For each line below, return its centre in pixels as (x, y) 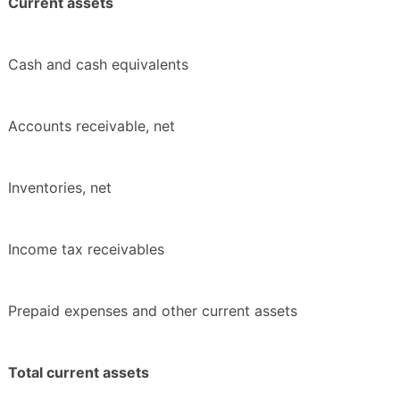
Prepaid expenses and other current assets (153, 311)
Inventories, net (60, 188)
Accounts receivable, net (92, 126)
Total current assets (79, 373)
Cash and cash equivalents (98, 65)
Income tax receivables (86, 250)
